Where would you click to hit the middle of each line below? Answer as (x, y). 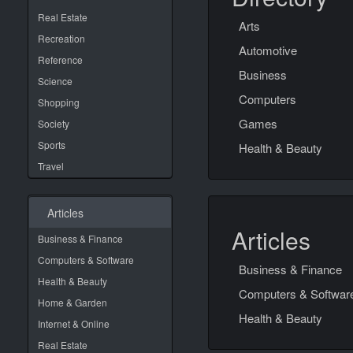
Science (55, 81)
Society (54, 123)
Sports (52, 145)
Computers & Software (86, 260)
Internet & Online (74, 323)
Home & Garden (72, 302)
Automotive (268, 50)
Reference (60, 59)
